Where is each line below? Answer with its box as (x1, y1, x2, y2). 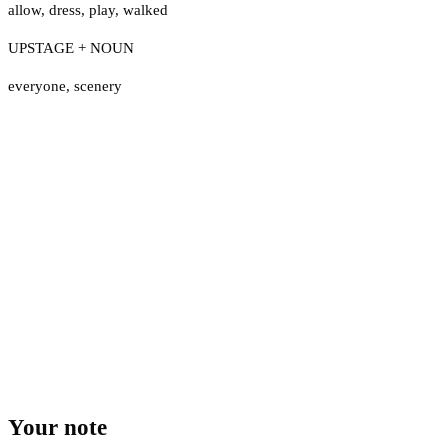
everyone (8, 77, 66, 94)
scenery (74, 77, 122, 94)
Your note (8, 415, 107, 441)
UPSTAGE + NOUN (8, 39, 134, 56)
